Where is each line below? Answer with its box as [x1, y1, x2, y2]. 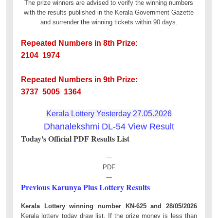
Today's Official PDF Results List [21, 132, 130, 144]
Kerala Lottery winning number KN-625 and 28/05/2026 [21, 202, 197, 210]
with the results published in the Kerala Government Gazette [24, 8, 194, 16]
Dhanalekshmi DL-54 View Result [43, 121, 174, 131]
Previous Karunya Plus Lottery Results [21, 181, 150, 193]
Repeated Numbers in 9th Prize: [21, 75, 140, 84]
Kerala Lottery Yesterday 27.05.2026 [46, 109, 172, 118]
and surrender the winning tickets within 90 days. [40, 18, 178, 26]
